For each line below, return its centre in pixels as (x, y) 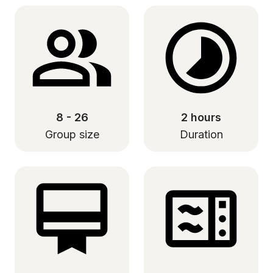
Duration (201, 134)
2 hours (201, 117)
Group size (72, 134)
